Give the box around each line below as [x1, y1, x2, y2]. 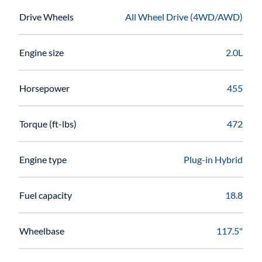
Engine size [19, 46, 64, 58]
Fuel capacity [19, 189, 72, 201]
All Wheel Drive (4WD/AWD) [125, 11, 243, 22]
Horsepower [19, 82, 70, 94]
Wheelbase [19, 225, 64, 236]
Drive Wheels [19, 11, 74, 22]
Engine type [19, 153, 67, 165]
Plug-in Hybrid [184, 153, 243, 165]
